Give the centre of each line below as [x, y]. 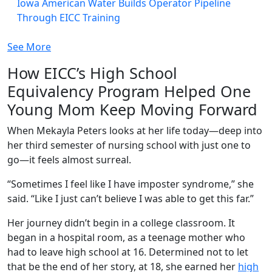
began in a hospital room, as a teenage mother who [126, 238]
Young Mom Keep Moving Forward [134, 110]
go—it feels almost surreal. [70, 160]
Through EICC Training [69, 18]
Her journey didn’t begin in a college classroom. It [121, 223]
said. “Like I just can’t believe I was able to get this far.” [132, 199]
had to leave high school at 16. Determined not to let [128, 252]
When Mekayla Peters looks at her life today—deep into [135, 131]
